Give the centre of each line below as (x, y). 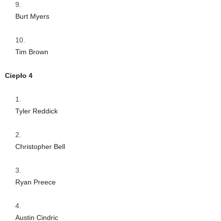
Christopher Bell (40, 146)
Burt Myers (32, 16)
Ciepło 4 (19, 75)
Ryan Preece (36, 182)
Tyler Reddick (37, 111)
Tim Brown (32, 52)
